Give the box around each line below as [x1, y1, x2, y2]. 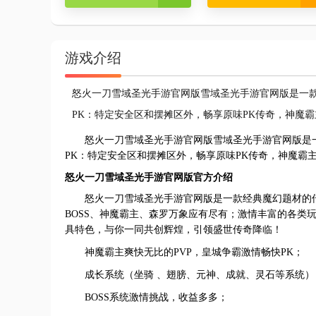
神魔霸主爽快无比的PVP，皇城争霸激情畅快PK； [85, 247, 303, 257]
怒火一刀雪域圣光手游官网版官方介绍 [65, 171, 233, 183]
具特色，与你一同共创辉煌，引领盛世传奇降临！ [65, 224, 282, 235]
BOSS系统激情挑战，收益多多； [85, 292, 228, 303]
